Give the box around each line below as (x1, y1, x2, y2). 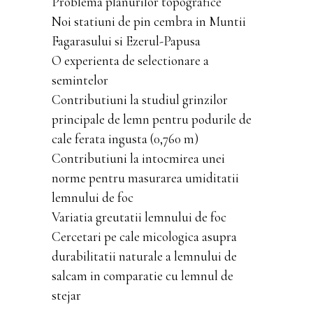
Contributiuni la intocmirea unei (52, 150, 225, 166)
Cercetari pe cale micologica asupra (52, 228, 237, 245)
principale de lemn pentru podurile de (52, 110, 252, 127)
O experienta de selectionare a (52, 52, 209, 68)
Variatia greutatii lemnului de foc (52, 208, 226, 225)
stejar (52, 286, 81, 303)
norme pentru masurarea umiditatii (52, 169, 239, 186)
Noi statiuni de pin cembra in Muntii (52, 13, 246, 29)
